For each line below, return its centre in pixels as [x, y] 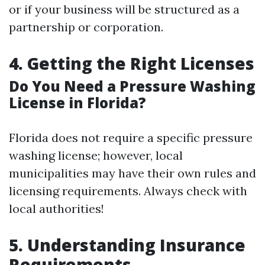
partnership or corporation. [86, 27]
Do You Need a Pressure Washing [132, 86]
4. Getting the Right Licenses [132, 63]
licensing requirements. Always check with [128, 191]
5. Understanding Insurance [127, 245]
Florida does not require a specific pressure [131, 138]
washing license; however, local [96, 155]
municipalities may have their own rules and [132, 173]
